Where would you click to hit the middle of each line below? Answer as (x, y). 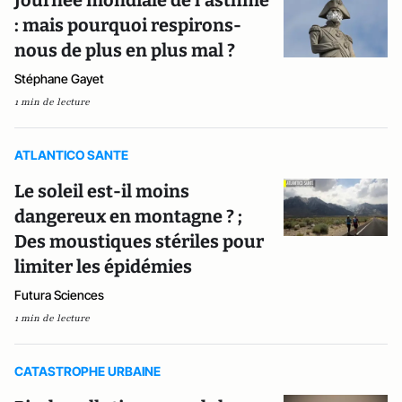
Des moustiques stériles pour (139, 241)
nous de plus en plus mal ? (125, 50)
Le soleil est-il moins (102, 191)
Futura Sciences (59, 295)
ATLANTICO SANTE (71, 155)
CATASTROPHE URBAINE (87, 371)
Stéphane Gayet (59, 79)
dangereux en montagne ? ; (128, 216)
